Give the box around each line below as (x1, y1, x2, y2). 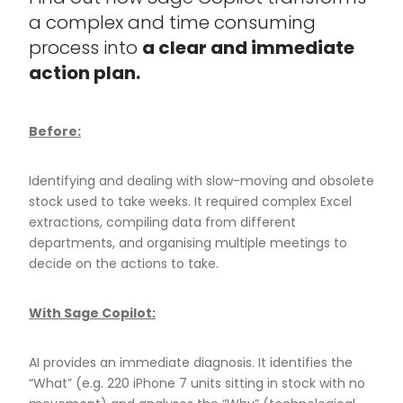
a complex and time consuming (29, 10, 316, 36)
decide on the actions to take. (29, 255, 219, 273)
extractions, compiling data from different (29, 213, 296, 232)
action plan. (29, 60, 140, 86)
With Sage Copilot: (29, 304, 156, 323)
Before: (29, 122, 81, 141)
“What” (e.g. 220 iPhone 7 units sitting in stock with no (29, 374, 365, 393)
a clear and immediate (142, 35, 354, 61)
